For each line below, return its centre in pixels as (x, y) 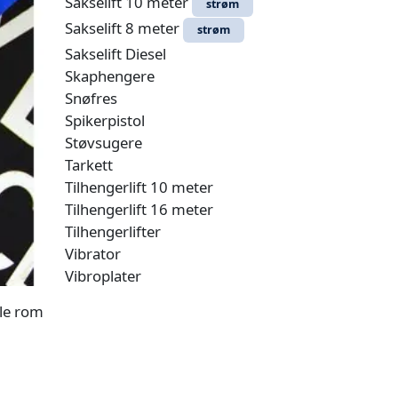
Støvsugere (103, 143)
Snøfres (91, 98)
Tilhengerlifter (113, 231)
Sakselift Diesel (115, 54)
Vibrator (93, 254)
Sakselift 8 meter (124, 28)
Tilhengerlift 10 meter (139, 187)
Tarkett (89, 165)
